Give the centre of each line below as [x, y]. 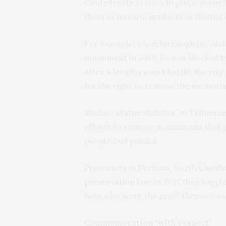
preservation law [117, 181]
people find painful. [121, 140]
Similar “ [100, 112]
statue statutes [146, 112]
